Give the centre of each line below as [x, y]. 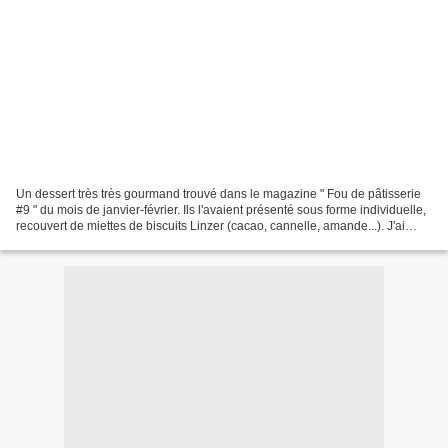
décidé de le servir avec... [85, 241]
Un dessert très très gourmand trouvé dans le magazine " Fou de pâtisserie [218, 193]
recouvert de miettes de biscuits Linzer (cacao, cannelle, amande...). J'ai [210, 225]
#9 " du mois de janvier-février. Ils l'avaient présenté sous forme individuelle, [221, 209]
